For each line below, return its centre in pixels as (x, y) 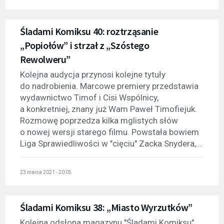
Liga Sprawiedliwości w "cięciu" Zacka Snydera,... (111, 144)
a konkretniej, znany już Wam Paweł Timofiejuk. (108, 109)
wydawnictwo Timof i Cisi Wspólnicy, (89, 98)
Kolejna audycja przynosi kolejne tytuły (93, 75)
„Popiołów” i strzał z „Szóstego (85, 45)
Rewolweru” (45, 59)
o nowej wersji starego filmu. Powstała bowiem (109, 132)
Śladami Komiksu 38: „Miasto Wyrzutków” (106, 207)
